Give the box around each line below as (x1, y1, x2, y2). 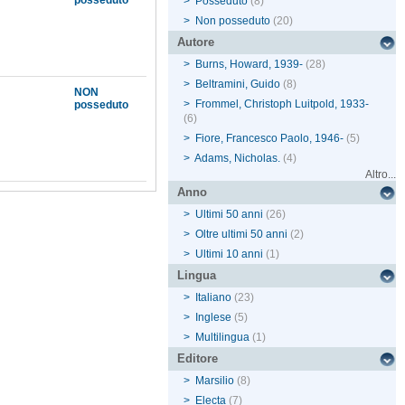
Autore (177, 35, 215, 50)
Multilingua (195, 331, 250, 344)
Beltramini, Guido (195, 78, 281, 91)
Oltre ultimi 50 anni (195, 228, 288, 241)
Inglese (195, 311, 232, 325)
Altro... (365, 168, 396, 182)
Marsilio (195, 374, 235, 388)
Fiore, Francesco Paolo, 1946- (195, 132, 344, 146)
